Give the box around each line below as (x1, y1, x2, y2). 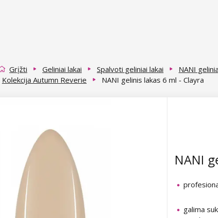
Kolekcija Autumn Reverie (2, 74, 87, 85)
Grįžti (9, 64, 27, 74)
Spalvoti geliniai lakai (97, 64, 163, 74)
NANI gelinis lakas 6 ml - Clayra (102, 74, 204, 85)
